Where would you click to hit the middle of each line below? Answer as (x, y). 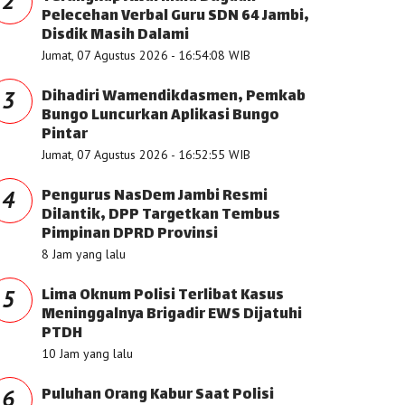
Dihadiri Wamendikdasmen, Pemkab (174, 97)
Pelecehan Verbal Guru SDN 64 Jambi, (175, 17)
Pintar (65, 135)
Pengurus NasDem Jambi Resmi (155, 197)
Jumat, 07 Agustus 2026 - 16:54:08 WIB (146, 55)
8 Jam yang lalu (84, 254)
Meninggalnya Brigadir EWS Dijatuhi (172, 315)
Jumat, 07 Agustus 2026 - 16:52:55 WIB (146, 155)
